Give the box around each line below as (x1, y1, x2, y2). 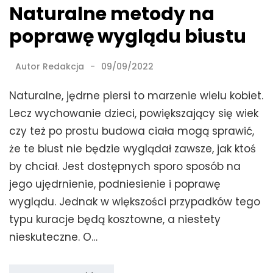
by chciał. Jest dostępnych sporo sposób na (9, 158, 241, 174)
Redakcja (43, 60, 84, 73)
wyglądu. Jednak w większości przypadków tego (9, 194, 260, 209)
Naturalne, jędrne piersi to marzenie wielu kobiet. (9, 88, 263, 103)
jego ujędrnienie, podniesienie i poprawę (9, 176, 221, 191)
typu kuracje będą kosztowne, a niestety (9, 211, 221, 227)
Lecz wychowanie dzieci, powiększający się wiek (9, 105, 258, 121)
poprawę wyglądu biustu (9, 23, 246, 49)
